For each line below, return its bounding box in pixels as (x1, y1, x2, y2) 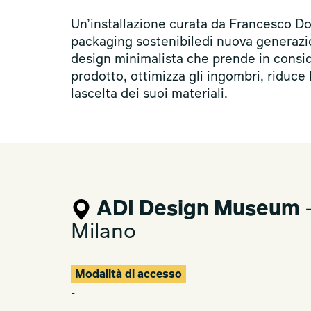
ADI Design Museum (96, 199, 300, 220)
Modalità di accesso (75, 269, 182, 280)
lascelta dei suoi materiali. (71, 88, 228, 101)
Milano (71, 222, 136, 243)
